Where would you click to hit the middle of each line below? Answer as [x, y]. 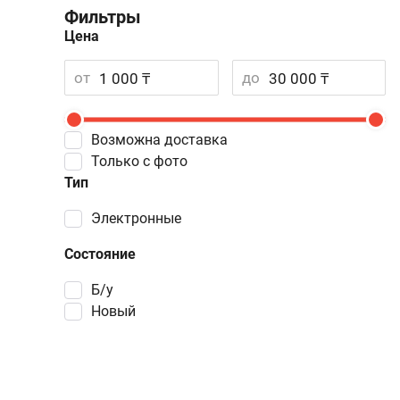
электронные [141, 218]
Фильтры [103, 17]
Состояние [100, 254]
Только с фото [143, 161]
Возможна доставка [164, 140]
